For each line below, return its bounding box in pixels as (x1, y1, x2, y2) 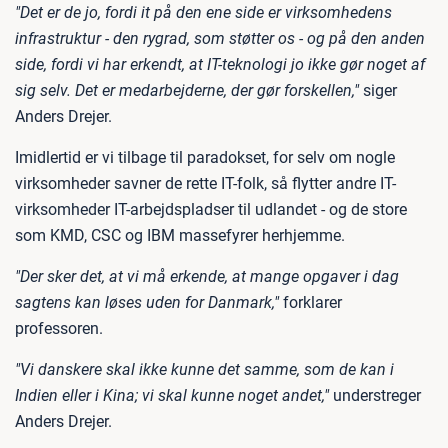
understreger (329, 386, 421, 405)
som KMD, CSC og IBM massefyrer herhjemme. (15, 226, 345, 245)
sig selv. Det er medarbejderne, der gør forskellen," (15, 81, 359, 100)
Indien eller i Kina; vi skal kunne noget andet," (15, 386, 329, 405)
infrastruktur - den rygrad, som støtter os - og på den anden (15, 29, 425, 48)
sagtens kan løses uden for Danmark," (15, 293, 279, 312)
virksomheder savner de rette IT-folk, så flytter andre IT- (15, 174, 396, 193)
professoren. (15, 319, 103, 338)
